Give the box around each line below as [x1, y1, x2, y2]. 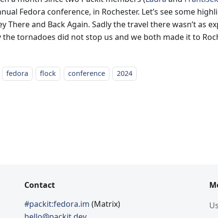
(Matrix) [91, 199, 120, 209]
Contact [24, 180, 55, 190]
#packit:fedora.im [24, 199, 91, 209]
